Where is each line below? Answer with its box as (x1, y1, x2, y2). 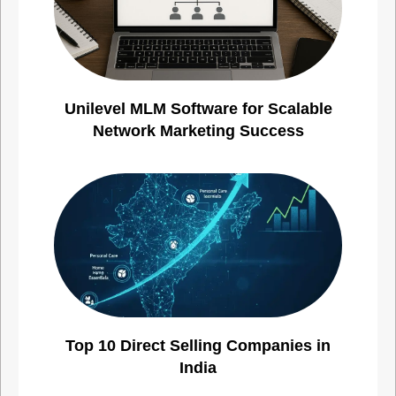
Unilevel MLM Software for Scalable (64, 100, 332, 118)
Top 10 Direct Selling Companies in (65, 337, 331, 355)
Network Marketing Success (92, 122, 304, 141)
